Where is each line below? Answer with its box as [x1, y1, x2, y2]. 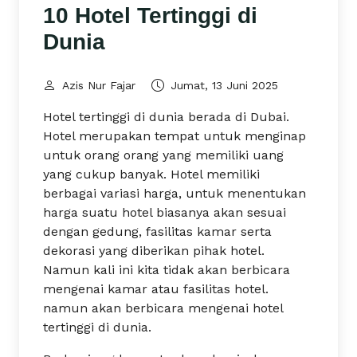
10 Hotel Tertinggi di [43, 3, 257, 28]
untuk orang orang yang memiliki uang [43, 147, 284, 163]
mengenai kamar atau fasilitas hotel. [43, 281, 269, 296]
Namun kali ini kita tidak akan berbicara [43, 262, 290, 277]
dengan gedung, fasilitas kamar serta [43, 224, 272, 239]
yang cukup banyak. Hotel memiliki [43, 167, 260, 182]
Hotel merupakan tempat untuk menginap [43, 128, 306, 143]
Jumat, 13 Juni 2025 [171, 79, 278, 92]
